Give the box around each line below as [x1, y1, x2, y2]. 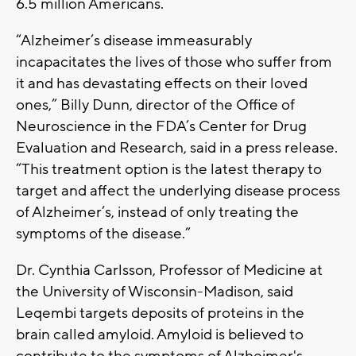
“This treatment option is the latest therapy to [16, 159, 322, 179]
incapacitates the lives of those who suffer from [16, 52, 332, 72]
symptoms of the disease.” [16, 223, 191, 243]
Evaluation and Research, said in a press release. [16, 137, 338, 157]
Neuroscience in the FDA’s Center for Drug [16, 116, 307, 136]
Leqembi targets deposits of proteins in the [16, 303, 304, 323]
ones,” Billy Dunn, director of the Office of [16, 95, 295, 114]
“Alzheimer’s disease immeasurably [16, 30, 252, 50]
